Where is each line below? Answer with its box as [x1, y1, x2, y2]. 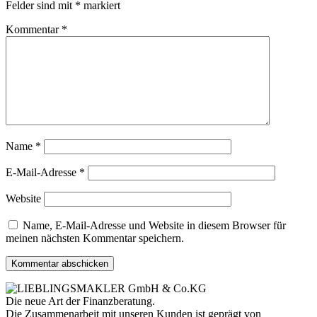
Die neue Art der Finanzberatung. [6, 295, 155, 308]
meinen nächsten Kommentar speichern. [6, 232, 184, 245]
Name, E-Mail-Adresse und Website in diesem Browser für [23, 219, 286, 232]
